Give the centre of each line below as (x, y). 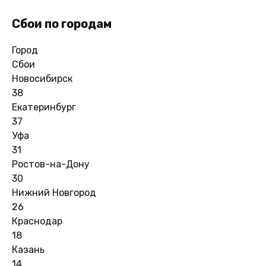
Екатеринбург (44, 107)
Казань (28, 249)
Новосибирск (42, 78)
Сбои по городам (62, 23)
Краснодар (37, 221)
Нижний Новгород (54, 192)
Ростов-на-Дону (51, 164)
